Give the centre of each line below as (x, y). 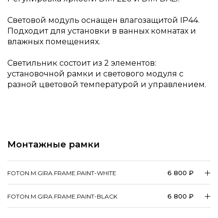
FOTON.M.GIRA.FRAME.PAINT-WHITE (64, 173)
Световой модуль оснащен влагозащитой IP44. (103, 20)
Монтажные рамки (54, 145)
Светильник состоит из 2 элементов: (82, 63)
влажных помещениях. (54, 42)
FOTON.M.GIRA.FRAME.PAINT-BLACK (64, 196)
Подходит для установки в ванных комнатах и (102, 31)
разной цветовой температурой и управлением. (107, 84)
